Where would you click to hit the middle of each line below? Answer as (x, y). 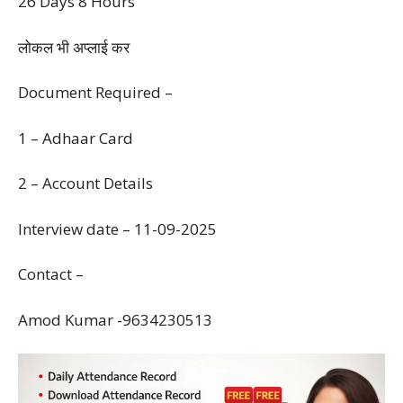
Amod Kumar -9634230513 (115, 319)
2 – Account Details (85, 183)
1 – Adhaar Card (76, 138)
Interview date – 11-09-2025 (117, 228)
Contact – (51, 274)
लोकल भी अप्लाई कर (74, 47)
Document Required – (95, 92)
